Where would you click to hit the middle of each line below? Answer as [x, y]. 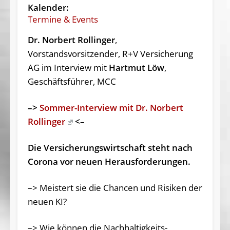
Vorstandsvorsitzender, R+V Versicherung [110, 53]
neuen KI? [47, 201]
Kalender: [48, 7]
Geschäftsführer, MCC [72, 81]
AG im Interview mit [68, 67]
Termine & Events [63, 19]
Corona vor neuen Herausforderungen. [109, 161]
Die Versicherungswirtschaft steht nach [110, 147]
